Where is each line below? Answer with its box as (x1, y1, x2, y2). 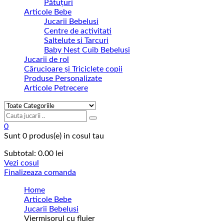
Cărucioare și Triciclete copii (24, 65, 122, 73)
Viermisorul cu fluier (24, 214, 95, 223)
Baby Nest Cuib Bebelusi (44, 46, 130, 54)
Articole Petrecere (24, 84, 88, 92)
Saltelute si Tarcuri (44, 36, 108, 45)
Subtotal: (4, 149, 36, 158)
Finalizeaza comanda (4, 168, 76, 177)
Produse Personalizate (24, 74, 102, 83)
